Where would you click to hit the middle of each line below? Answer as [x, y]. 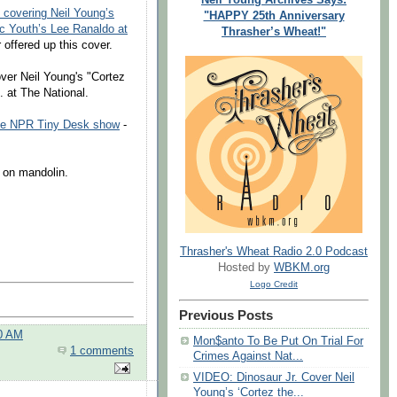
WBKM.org [302, 268]
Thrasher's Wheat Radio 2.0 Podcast [274, 252]
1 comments [102, 351]
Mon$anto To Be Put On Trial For [278, 342]
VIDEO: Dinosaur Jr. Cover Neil [274, 378]
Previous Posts [226, 316]
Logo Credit [274, 284]
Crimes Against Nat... [248, 357]
